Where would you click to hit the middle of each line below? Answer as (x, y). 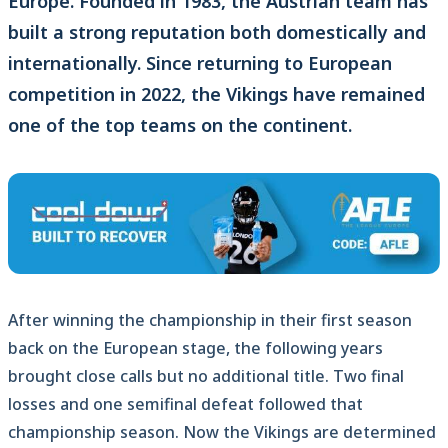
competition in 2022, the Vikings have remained (216, 94)
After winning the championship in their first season (210, 320)
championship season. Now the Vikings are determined (222, 432)
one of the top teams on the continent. (180, 125)
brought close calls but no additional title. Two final (206, 376)
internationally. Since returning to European (200, 63)
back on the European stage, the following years (195, 348)
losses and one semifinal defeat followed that (185, 404)
